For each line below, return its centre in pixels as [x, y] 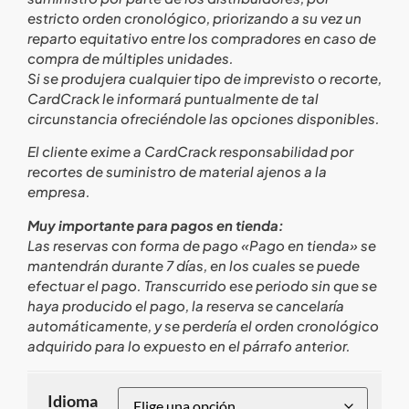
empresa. [59, 192]
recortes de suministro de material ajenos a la [177, 172]
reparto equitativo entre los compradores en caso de [202, 37]
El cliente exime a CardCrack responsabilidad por [190, 152]
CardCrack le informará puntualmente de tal [173, 98]
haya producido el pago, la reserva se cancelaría [186, 305]
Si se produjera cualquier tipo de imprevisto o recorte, [204, 78]
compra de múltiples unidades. [131, 58]
